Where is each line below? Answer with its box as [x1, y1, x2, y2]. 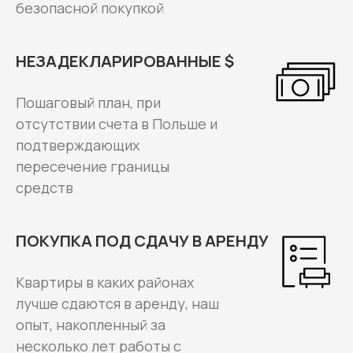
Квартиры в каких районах [16, 272, 194, 292]
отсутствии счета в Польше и [16, 113, 217, 133]
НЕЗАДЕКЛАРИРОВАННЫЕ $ [16, 50, 234, 72]
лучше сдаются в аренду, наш [16, 293, 219, 313]
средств [16, 177, 73, 197]
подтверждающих [16, 135, 139, 154]
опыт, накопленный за [16, 314, 165, 334]
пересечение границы [16, 156, 169, 176]
